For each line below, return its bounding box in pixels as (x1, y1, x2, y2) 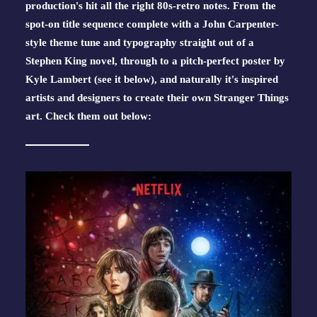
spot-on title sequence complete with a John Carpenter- (25, 18, 279, 30)
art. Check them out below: (25, 110, 151, 122)
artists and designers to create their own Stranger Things (25, 92, 289, 103)
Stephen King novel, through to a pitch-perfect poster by (25, 55, 285, 67)
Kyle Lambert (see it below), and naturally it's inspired (25, 74, 278, 85)
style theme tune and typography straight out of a (25, 37, 254, 48)
